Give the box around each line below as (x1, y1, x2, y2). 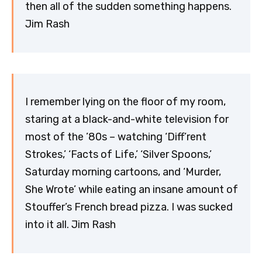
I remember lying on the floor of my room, (25, 95, 226, 109)
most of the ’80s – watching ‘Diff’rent (25, 130, 206, 144)
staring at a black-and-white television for (25, 113, 229, 126)
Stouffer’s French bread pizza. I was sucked (25, 201, 233, 214)
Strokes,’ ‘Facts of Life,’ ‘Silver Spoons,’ (25, 148, 212, 161)
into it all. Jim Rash (25, 218, 116, 232)
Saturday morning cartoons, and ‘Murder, (25, 166, 221, 179)
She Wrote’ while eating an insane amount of (25, 183, 238, 196)
